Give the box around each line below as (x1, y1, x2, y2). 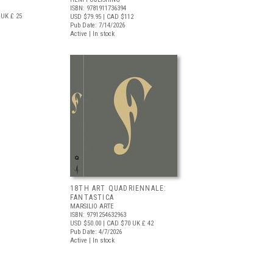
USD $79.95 (70, 13, 101, 21)
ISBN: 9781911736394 (70, 4, 126, 12)
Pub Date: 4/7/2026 (70, 228, 122, 236)
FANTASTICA (70, 193, 114, 202)
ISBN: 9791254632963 (70, 211, 126, 219)
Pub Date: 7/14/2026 (70, 21, 125, 29)
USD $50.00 (70, 219, 101, 227)
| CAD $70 (101, 219, 130, 227)
